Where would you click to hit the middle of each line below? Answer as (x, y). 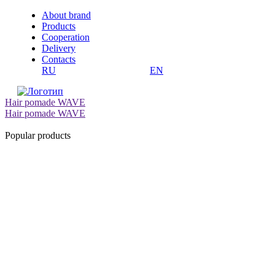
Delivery (59, 48)
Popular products (38, 135)
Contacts (59, 59)
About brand (66, 15)
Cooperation (66, 37)
